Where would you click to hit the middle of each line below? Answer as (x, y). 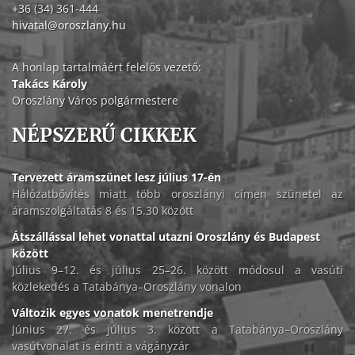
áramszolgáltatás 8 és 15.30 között (103, 211)
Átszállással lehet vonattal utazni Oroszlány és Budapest (166, 237)
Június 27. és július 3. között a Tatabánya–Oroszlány (177, 330)
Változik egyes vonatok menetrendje (113, 313)
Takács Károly (50, 84)
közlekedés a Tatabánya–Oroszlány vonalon (127, 287)
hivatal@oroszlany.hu (69, 25)
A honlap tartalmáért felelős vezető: (107, 67)
